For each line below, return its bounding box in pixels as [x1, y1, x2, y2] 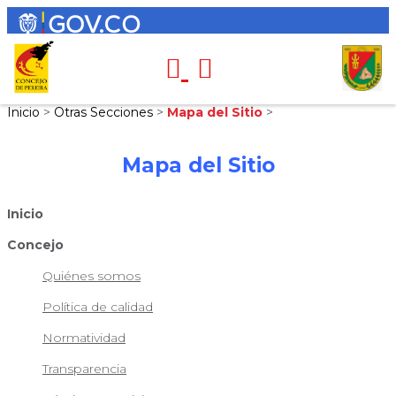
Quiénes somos [42, 267, 141, 284]
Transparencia [42, 360, 126, 377]
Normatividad [42, 329, 126, 346]
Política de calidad [42, 298, 153, 315]
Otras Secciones [54, 104, 156, 120]
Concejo [7, 236, 64, 253]
